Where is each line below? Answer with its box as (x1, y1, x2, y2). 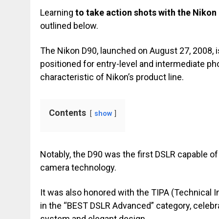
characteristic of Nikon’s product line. (40, 72, 184, 82)
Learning (40, 7, 75, 18)
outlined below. (40, 21, 98, 31)
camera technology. (40, 162, 116, 173)
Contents (49, 108, 86, 118)
